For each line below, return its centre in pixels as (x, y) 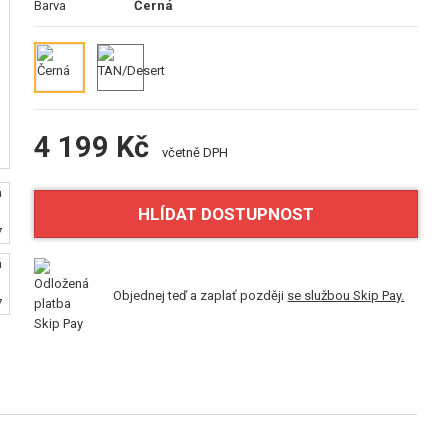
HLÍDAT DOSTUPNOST (226, 214)
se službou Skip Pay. (346, 295)
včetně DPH (194, 152)
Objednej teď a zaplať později (200, 295)
